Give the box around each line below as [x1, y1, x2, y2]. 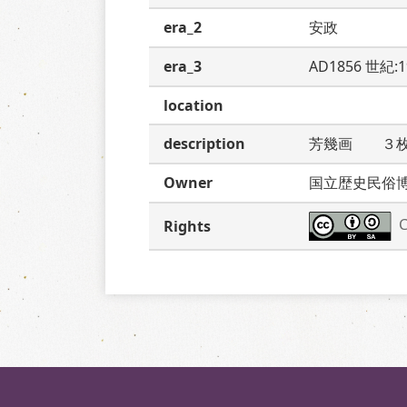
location [164, 95, 223, 115]
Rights [164, 216, 211, 236]
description [164, 134, 245, 154]
